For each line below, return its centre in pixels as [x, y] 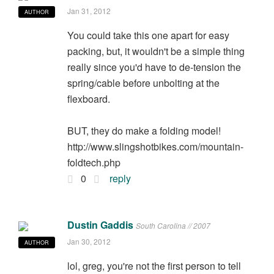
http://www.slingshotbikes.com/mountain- [155, 146]
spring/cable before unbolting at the [143, 83]
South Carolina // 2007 [173, 225]
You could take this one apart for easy [148, 35]
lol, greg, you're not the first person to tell [154, 265]
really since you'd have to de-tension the [154, 67]
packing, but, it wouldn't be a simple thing [156, 51]
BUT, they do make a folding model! [144, 130]
